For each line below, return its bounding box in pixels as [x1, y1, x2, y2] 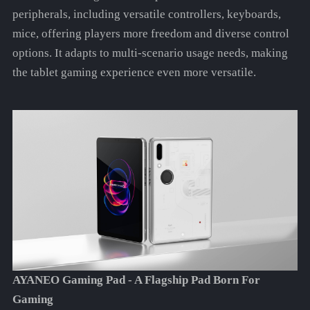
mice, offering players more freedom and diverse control [12, 27, 289, 41]
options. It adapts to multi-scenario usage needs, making [12, 46, 288, 60]
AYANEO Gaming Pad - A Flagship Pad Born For [12, 273, 260, 287]
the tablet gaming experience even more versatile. [12, 66, 256, 80]
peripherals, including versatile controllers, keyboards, [12, 8, 281, 21]
